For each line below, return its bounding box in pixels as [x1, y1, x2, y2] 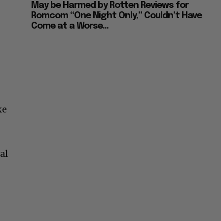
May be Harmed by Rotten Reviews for [31, 1, 189, 10]
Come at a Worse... [31, 22, 109, 31]
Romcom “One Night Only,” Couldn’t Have [31, 11, 202, 21]
